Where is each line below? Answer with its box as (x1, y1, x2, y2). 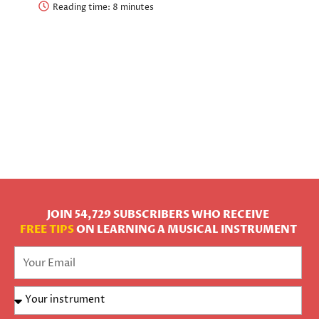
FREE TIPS (19, 222, 74, 238)
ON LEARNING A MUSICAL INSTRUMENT (73, 222, 297, 238)
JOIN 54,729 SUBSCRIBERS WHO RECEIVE (47, 207, 269, 223)
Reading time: (53, 1, 113, 14)
